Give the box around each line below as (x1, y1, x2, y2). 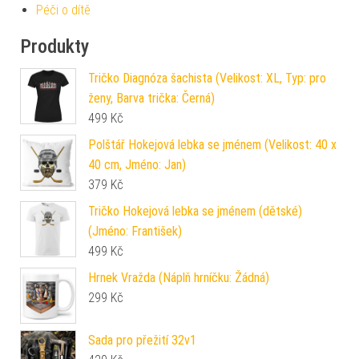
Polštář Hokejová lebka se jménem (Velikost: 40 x (88, 137, 337, 153)
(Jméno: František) (88, 224, 182, 240)
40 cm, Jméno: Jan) (88, 157, 186, 173)
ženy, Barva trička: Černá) (88, 91, 215, 107)
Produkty (20, 35, 89, 58)
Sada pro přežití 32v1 (88, 333, 196, 349)
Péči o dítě (36, 2, 91, 18)
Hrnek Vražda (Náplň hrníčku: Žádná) (88, 270, 269, 286)
